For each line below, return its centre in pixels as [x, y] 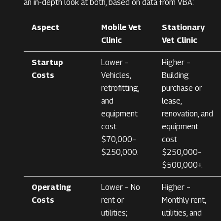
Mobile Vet [121, 28]
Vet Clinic [180, 40]
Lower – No [121, 187]
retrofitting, [120, 88]
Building [175, 75]
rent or [113, 200]
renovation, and [187, 114]
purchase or [182, 88]
